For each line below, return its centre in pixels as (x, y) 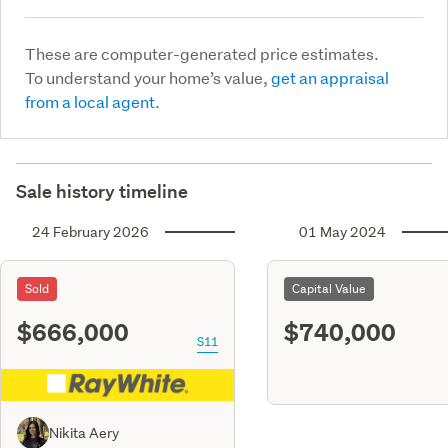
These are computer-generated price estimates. (202, 53)
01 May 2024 (342, 231)
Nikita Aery (84, 432)
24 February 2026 (90, 231)
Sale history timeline (102, 191)
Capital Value (329, 288)
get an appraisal (330, 77)
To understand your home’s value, (148, 77)
